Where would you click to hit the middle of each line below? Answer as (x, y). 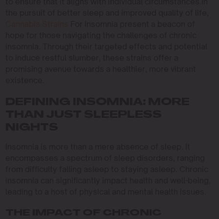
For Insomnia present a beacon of (131, 24)
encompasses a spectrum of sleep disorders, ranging (105, 158)
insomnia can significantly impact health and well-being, (108, 180)
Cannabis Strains (37, 24)
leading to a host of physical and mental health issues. (106, 191)
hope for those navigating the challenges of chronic (101, 35)
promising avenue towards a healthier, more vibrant (100, 69)
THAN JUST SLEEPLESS (83, 115)
